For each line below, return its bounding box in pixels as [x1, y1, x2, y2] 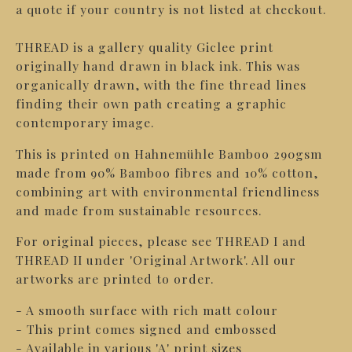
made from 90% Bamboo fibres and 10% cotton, [16, 163, 318, 181]
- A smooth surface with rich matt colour [16, 301, 278, 318]
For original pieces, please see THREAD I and [16, 233, 306, 250]
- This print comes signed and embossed [16, 320, 277, 337]
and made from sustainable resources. [16, 201, 262, 218]
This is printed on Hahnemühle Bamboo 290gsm [16, 145, 322, 162]
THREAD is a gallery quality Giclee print [16, 38, 273, 55]
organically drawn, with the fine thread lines [16, 76, 306, 93]
